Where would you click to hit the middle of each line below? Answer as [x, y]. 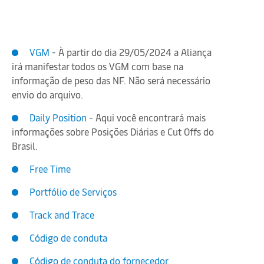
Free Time [50, 168]
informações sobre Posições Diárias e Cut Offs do [113, 131]
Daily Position [59, 117]
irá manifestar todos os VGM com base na [98, 66]
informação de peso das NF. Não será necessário [111, 80]
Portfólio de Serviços [73, 191]
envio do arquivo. [47, 94]
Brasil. [25, 145]
